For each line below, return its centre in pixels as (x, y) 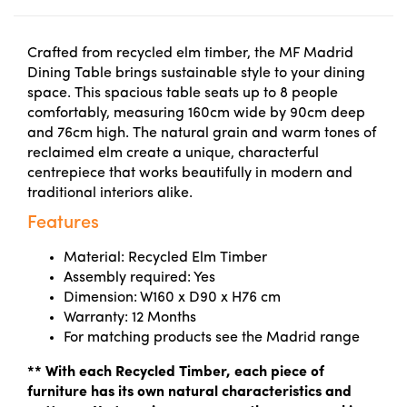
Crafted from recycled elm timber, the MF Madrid (190, 54)
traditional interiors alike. (112, 194)
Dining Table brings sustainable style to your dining (196, 74)
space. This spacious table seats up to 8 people (183, 94)
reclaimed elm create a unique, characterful (173, 154)
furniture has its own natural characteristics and (189, 392)
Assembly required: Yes (139, 278)
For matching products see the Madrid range (212, 338)
